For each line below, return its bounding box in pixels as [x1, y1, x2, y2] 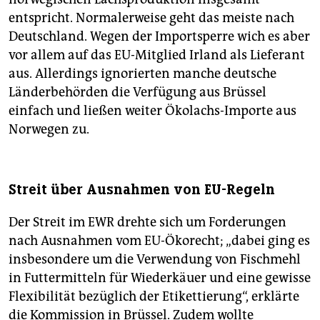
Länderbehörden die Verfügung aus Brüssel [9, 84, 266, 101]
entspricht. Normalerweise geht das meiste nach [9, 10, 294, 26]
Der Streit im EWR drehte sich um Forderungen [9, 214, 286, 231]
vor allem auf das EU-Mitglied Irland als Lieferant [9, 47, 305, 64]
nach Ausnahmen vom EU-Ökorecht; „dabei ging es [9, 233, 310, 249]
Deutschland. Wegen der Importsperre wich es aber [9, 29, 310, 45]
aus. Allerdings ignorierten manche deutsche [9, 66, 276, 82]
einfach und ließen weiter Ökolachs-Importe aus [9, 103, 296, 119]
